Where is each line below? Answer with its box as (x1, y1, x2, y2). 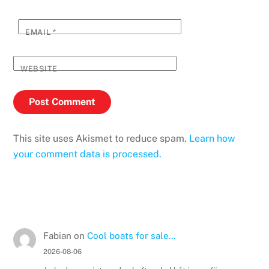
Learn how (189, 132, 235, 144)
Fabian (43, 230, 71, 241)
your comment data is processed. (13, 148, 162, 160)
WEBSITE (20, 64, 58, 73)
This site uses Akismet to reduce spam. (13, 132, 190, 144)
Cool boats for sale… (86, 230, 176, 241)
